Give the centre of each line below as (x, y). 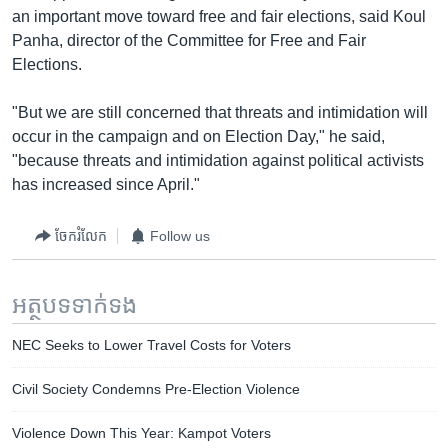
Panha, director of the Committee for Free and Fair (189, 40)
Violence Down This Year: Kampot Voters (141, 433)
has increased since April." (106, 184)
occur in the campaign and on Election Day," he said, (198, 136)
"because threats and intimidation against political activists (218, 160)
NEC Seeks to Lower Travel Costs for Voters (151, 345)
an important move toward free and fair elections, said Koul (219, 16)
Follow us (180, 235)
